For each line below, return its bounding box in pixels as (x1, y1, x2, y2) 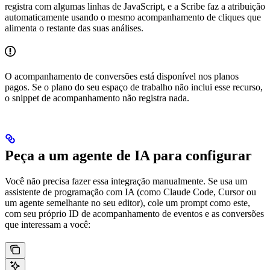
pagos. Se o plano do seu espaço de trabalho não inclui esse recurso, (5, 81, 263, 92)
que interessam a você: (5, 219, 90, 230)
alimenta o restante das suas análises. (5, 22, 143, 33)
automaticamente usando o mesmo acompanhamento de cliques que (5, 11, 261, 22)
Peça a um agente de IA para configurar (5, 148, 252, 164)
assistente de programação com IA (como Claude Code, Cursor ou (5, 187, 256, 198)
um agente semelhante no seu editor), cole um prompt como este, (5, 198, 250, 209)
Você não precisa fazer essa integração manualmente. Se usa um (5, 176, 247, 187)
